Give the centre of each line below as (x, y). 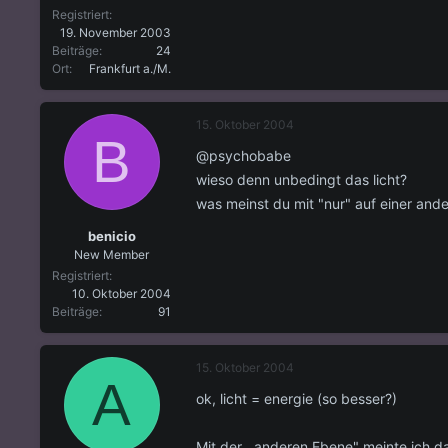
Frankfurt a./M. (130, 69)
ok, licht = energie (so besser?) (296, 398)
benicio (111, 235)
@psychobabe (243, 156)
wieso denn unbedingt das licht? (301, 180)
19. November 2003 (115, 33)
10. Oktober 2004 (121, 293)
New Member (111, 254)
